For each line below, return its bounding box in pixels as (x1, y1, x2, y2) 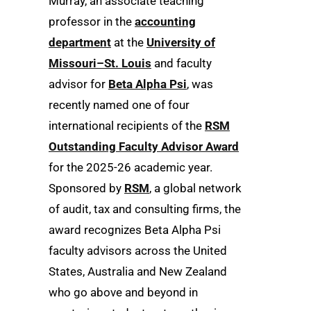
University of (146, 35, 215, 50)
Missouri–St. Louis (49, 56, 151, 71)
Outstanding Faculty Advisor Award (49, 140, 239, 154)
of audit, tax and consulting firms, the (49, 202, 241, 217)
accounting (135, 15, 196, 29)
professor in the (49, 15, 135, 29)
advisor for (49, 77, 108, 92)
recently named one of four (49, 98, 190, 112)
